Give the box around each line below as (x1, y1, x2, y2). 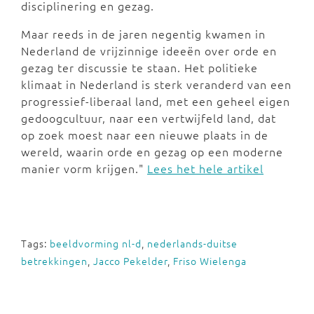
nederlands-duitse (147, 236, 238, 251)
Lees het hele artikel (147, 161, 264, 177)
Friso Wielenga (173, 254, 247, 268)
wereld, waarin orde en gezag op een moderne (21, 144, 283, 160)
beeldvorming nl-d (50, 236, 142, 251)
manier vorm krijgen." (21, 161, 147, 177)
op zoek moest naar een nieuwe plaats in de (21, 127, 268, 143)
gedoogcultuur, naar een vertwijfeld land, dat (21, 110, 276, 126)
